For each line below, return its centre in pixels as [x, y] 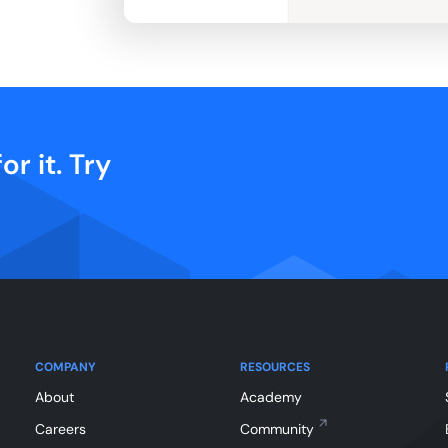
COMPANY [65, 366]
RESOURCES [274, 366]
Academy [270, 396]
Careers [60, 428]
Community [276, 428]
